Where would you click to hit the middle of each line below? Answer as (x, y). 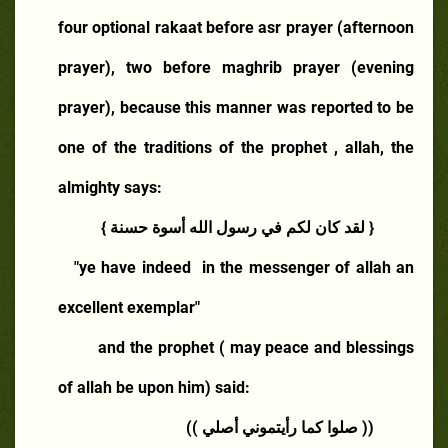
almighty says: (110, 187)
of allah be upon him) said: (154, 387)
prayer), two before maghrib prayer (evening (236, 67)
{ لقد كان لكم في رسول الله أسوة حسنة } (237, 227)
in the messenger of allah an (308, 267)
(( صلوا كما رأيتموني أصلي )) (280, 427)
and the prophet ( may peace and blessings (256, 347)
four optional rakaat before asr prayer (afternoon (236, 27)
